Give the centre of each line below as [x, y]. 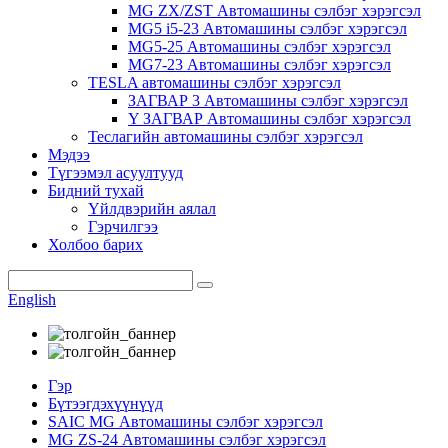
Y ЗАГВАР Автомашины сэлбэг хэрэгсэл [269, 118]
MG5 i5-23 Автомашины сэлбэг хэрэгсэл [267, 28]
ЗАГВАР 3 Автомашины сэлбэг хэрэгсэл [268, 100]
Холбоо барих [95, 244]
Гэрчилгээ [123, 226]
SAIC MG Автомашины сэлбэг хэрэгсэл [185, 421]
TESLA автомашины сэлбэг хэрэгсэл [214, 82]
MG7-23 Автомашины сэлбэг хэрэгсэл [259, 64]
